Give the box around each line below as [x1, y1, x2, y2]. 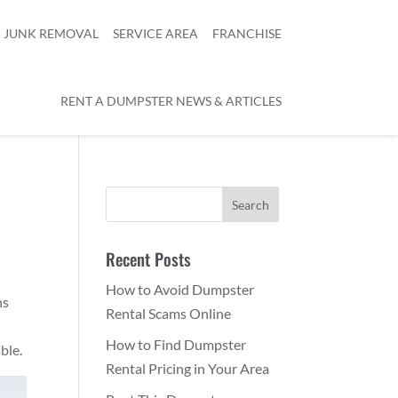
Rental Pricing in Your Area [106, 360, 270, 377]
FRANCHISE [211, 26, 282, 41]
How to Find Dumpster [106, 336, 247, 353]
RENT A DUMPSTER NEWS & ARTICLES [60, 93, 282, 108]
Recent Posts [106, 246, 192, 271]
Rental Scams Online [106, 305, 232, 322]
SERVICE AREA [112, 26, 198, 41]
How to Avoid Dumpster [106, 281, 255, 298]
